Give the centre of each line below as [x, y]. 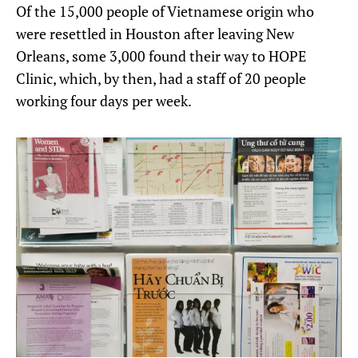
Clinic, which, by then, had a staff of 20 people [161, 78]
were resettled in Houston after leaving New [155, 33]
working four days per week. [104, 100]
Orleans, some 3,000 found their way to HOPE [161, 56]
